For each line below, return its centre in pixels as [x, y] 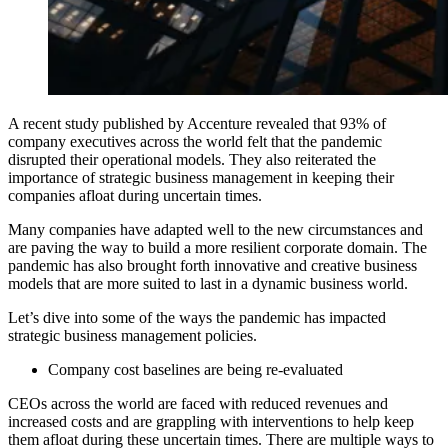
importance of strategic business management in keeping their [201, 177]
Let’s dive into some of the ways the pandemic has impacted [197, 317]
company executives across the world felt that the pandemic [195, 141]
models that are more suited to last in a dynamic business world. [208, 283]
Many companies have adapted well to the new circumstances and [215, 229]
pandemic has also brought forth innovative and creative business [212, 265]
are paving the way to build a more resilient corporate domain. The [217, 247]
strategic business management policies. [132, 335]
